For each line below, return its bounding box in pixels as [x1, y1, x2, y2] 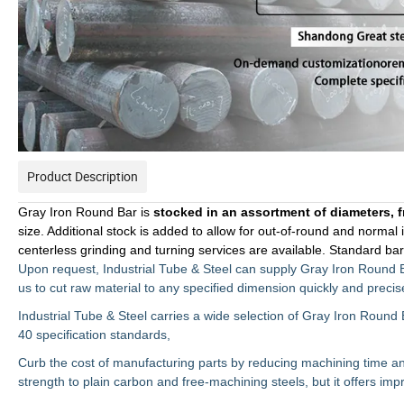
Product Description [27, 168, 138, 186]
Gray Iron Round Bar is [18, 205, 153, 220]
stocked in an [153, 205, 237, 220]
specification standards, [32, 327, 174, 343]
